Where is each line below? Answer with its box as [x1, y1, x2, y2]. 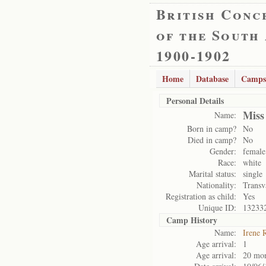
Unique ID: [198, 202, 236, 213]
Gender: [210, 145, 236, 157]
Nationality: [197, 179, 236, 191]
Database [196, 72, 229, 85]
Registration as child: [166, 191, 236, 202]
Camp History [166, 214, 217, 226]
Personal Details [166, 94, 224, 107]
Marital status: [189, 168, 236, 179]
